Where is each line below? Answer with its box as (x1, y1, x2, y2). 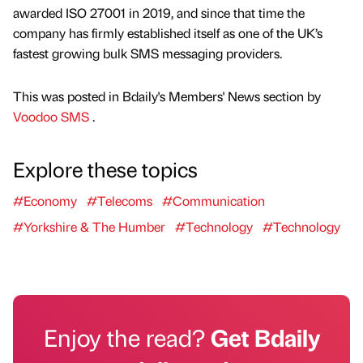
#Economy (13, 192, 77, 210)
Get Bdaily (210, 322, 320, 353)
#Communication (162, 192, 265, 210)
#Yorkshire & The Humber (13, 218, 165, 236)
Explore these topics (13, 155, 198, 183)
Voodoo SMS (13, 108, 92, 126)
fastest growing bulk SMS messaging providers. (13, 45, 282, 62)
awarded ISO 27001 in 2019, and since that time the (13, 4, 305, 22)
